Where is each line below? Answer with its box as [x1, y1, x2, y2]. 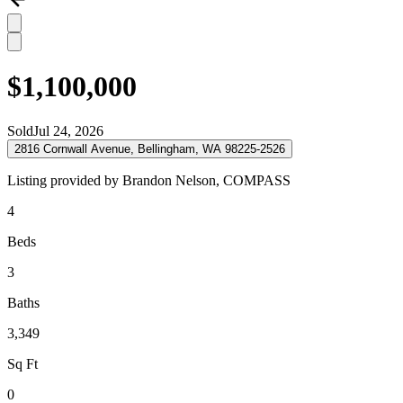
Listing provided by [7, 172, 122, 188]
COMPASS [223, 172, 291, 188]
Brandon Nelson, [122, 172, 223, 188]
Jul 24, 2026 [33, 122, 103, 139]
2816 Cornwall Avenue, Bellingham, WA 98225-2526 [14, 141, 285, 156]
